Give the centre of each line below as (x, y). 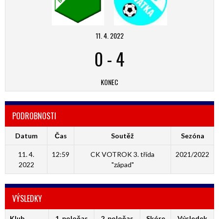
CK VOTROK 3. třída (122, 154)
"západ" (122, 164)
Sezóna (192, 136)
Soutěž (122, 136)
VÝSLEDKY (27, 198)
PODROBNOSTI (34, 116)
